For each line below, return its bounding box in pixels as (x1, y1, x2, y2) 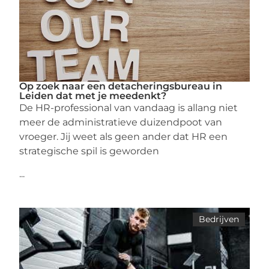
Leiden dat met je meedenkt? (19, 90, 167, 101)
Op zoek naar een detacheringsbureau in (19, 80, 223, 92)
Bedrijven (198, 214, 239, 225)
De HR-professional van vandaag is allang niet (19, 102, 238, 113)
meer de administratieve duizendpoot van (19, 116, 223, 128)
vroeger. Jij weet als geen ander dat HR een (19, 131, 228, 142)
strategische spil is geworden (19, 145, 160, 157)
